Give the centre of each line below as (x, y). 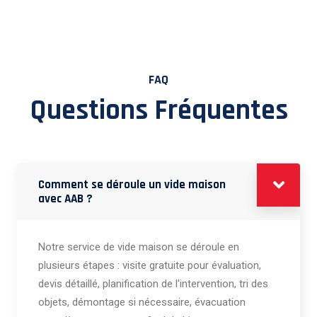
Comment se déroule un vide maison (132, 185)
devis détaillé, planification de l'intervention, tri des (153, 284)
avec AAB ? (65, 199)
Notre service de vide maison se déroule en (139, 247)
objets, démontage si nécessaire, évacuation (142, 302)
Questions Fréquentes (158, 111)
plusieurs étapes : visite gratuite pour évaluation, (150, 266)
